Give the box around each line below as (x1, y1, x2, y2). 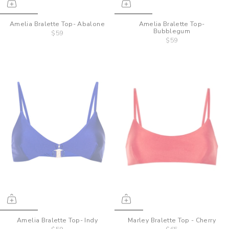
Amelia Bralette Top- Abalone (10, 20, 105, 29)
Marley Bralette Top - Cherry (128, 216, 216, 225)
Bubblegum (153, 27, 191, 36)
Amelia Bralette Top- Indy (17, 216, 98, 225)
